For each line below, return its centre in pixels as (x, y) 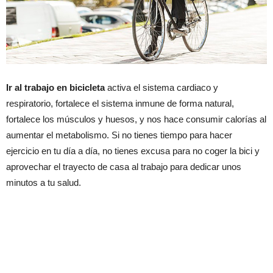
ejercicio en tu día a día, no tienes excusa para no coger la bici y (133, 151)
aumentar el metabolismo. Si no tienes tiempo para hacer (119, 135)
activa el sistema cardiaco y (161, 87)
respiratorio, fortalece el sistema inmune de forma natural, (120, 103)
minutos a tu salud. (44, 182)
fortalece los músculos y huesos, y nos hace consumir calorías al (136, 119)
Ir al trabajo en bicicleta (55, 87)
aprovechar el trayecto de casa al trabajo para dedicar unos (124, 166)
